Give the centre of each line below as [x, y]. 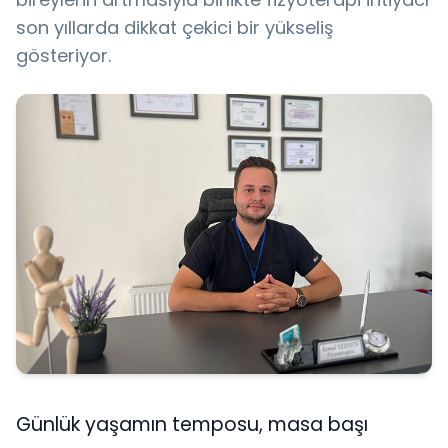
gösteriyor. [63, 55]
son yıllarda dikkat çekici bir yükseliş [174, 27]
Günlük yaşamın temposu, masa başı [192, 424]
